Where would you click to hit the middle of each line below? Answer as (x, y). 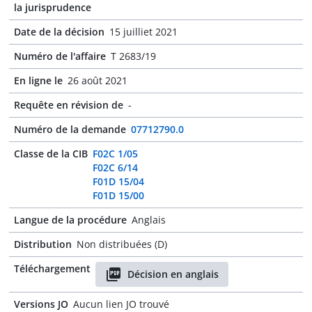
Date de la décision (59, 32)
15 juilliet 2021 (143, 32)
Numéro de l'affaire (60, 56)
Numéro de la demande (70, 129)
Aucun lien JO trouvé (121, 304)
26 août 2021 (97, 80)
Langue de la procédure (70, 220)
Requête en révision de (69, 105)
